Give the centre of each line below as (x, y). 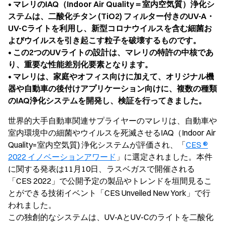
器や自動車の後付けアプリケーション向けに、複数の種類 (113, 88)
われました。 (32, 205)
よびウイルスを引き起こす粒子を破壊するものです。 (104, 40)
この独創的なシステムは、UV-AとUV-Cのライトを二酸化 (111, 217)
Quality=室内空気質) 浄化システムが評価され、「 (97, 145)
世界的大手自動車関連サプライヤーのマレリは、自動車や (113, 121)
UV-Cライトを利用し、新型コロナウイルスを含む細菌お (110, 28)
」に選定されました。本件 (164, 157)
